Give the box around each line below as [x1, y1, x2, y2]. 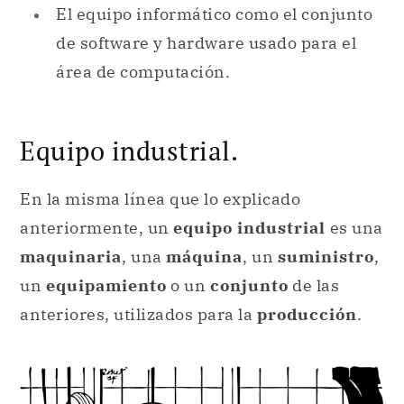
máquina [166, 245, 243, 267]
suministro [277, 245, 374, 267]
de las [288, 274, 339, 296]
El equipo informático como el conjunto [56, 4, 372, 25]
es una [326, 216, 383, 238]
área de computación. [56, 61, 230, 83]
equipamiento [45, 274, 167, 296]
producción [256, 303, 357, 325]
